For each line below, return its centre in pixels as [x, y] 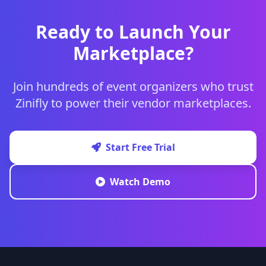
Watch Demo [140, 182]
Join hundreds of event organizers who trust [133, 86]
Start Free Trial [140, 147]
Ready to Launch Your [133, 32]
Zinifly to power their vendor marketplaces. [133, 103]
